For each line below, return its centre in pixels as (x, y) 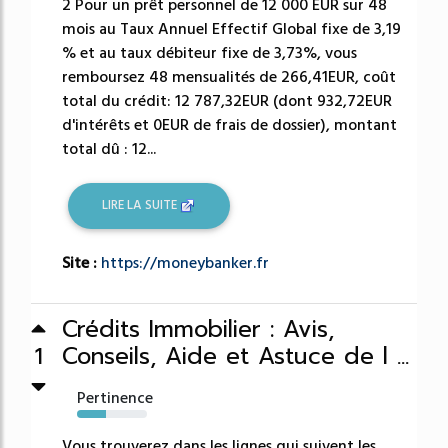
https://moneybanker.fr (185, 262)
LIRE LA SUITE (141, 205)
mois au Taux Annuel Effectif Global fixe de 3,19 (231, 28)
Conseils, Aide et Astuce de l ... (235, 356)
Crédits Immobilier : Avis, (198, 329)
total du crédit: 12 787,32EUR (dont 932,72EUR (227, 100)
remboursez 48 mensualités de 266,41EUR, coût (229, 76)
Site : (81, 262)
